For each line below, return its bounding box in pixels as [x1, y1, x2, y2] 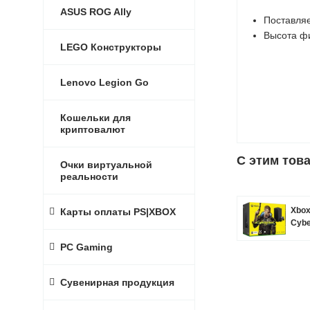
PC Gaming [60, 241, 113, 253]
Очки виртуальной [60, 159, 152, 170]
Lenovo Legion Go [60, 77, 149, 88]
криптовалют [60, 124, 125, 135]
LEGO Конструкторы [60, 42, 161, 53]
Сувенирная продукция [60, 277, 174, 288]
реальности [60, 171, 118, 182]
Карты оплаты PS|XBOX [60, 206, 176, 217]
